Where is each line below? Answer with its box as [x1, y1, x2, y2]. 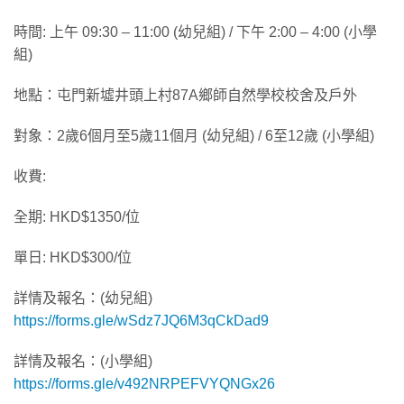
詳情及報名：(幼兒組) [14, 289, 152, 306]
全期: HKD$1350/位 [14, 208, 140, 225]
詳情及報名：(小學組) [14, 353, 152, 369]
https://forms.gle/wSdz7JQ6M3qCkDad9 [14, 312, 269, 328]
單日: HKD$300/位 [14, 249, 132, 265]
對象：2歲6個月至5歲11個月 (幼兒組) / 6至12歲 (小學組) [14, 127, 374, 143]
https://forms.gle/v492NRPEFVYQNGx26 [14, 375, 275, 391]
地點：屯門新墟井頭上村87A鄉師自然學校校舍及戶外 [14, 87, 357, 103]
